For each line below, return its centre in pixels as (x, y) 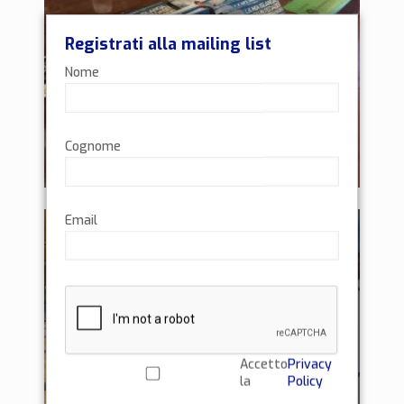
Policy (306, 381)
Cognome (93, 146)
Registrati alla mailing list (168, 44)
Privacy (310, 364)
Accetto (264, 364)
